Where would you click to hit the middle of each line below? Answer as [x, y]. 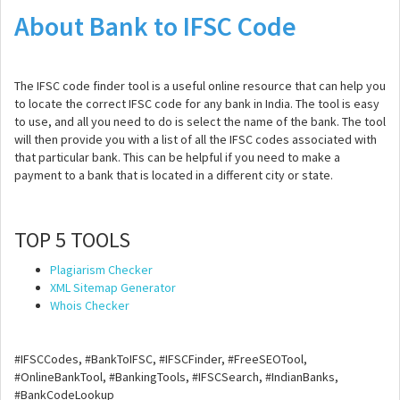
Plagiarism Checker [101, 270]
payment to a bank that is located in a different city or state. [174, 175]
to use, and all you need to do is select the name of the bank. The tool [200, 121]
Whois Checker [90, 305]
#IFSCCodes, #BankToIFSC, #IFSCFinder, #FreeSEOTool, [161, 359]
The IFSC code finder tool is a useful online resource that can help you [200, 86]
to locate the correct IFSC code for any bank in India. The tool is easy [197, 104]
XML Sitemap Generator [113, 287]
